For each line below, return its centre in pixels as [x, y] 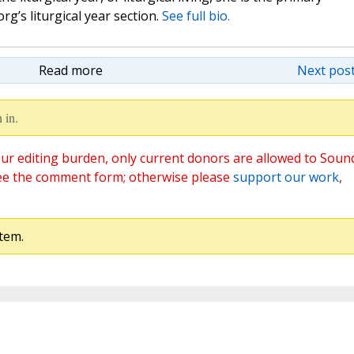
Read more [70, 71]
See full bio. [196, 16]
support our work [286, 177]
